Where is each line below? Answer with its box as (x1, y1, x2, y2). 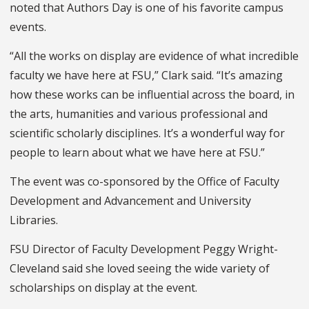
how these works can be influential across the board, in (10, 87, 295, 103)
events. (10, 19, 46, 35)
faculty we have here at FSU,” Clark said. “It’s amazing (10, 68, 283, 83)
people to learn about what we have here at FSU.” (10, 145, 265, 161)
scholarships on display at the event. (10, 280, 200, 296)
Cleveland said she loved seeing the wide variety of (10, 261, 270, 277)
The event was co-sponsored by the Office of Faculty (10, 174, 279, 190)
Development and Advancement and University (10, 193, 251, 209)
